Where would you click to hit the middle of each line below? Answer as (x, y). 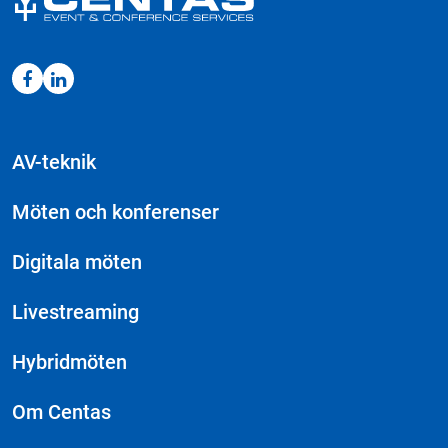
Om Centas (61, 412)
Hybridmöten (69, 362)
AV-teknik (54, 162)
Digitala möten (77, 262)
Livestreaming (75, 312)
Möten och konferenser (115, 212)
